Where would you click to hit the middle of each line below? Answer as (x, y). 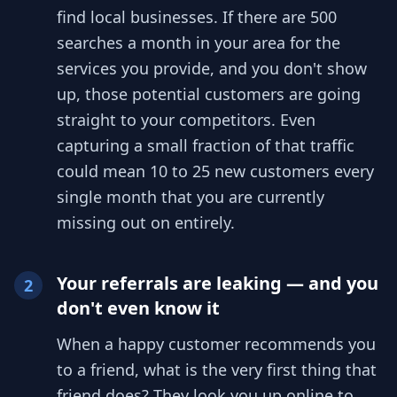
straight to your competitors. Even (186, 120)
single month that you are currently (191, 197)
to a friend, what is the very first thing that (217, 370)
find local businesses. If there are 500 (197, 17)
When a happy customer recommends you (216, 344)
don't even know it (138, 308)
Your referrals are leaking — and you (218, 284)
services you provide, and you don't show (212, 69)
